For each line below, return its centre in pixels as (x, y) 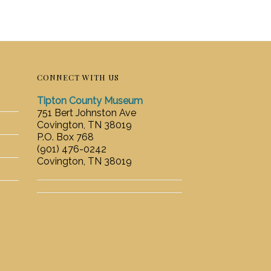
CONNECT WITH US (78, 77)
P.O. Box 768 (65, 137)
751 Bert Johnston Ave (87, 113)
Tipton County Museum (90, 101)
